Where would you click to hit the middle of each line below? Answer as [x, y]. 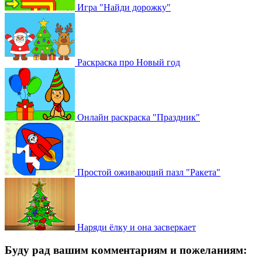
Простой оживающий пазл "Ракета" [148, 172]
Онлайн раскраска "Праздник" [137, 117]
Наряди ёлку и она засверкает [135, 227]
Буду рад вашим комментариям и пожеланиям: [126, 250]
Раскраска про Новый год [127, 62]
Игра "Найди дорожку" [123, 7]
